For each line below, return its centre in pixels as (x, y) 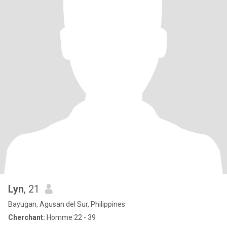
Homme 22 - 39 (70, 217)
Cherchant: (27, 217)
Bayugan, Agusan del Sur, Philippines (67, 204)
